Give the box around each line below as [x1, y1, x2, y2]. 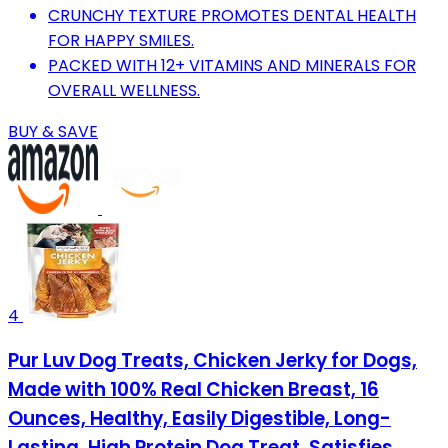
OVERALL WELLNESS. [48, 78, 200, 102]
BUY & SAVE [8, 119, 98, 143]
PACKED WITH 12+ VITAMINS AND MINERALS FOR [48, 53, 416, 77]
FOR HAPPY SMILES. [48, 28, 194, 52]
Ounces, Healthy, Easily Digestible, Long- [8, 405, 391, 433]
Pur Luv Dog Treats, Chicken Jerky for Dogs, [8, 347, 417, 375]
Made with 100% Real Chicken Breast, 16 [8, 376, 379, 404]
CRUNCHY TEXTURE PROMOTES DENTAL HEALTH [48, 3, 416, 27]
